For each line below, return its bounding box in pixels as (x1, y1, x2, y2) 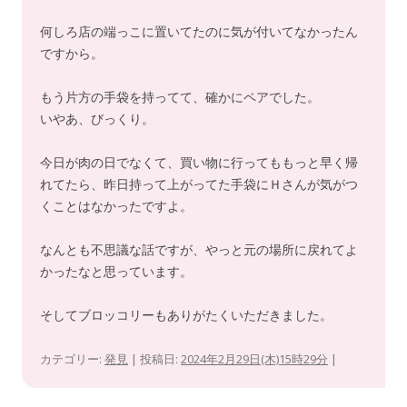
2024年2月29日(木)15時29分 (181, 351, 328, 367)
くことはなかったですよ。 (40, 197, 193, 214)
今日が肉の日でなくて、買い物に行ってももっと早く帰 (40, 154, 358, 171)
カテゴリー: (40, 351, 104, 367)
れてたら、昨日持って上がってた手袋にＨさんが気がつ (40, 175, 358, 193)
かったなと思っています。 (40, 263, 193, 280)
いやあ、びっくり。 (40, 110, 154, 127)
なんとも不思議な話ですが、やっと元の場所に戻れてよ (40, 241, 358, 258)
